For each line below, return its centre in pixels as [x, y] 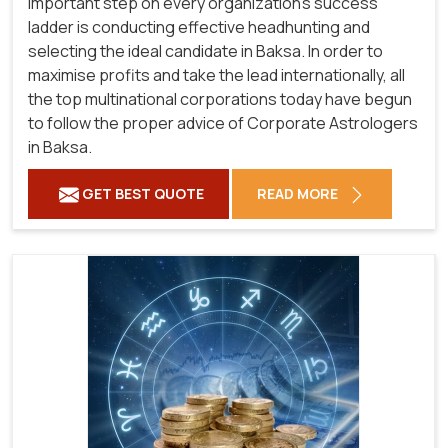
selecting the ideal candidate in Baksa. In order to [205, 50]
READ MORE [299, 193]
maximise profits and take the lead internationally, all [216, 74]
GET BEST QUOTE [141, 193]
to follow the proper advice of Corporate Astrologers [223, 122]
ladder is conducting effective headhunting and [199, 26]
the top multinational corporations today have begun [220, 98]
